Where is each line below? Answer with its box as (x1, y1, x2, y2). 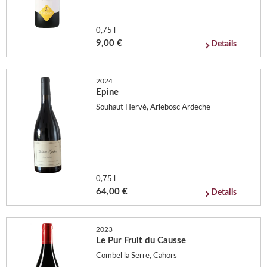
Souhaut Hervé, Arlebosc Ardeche (96, 103, 211, 111)
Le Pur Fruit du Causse (96, 236, 187, 245)
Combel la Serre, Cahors (96, 252, 178, 260)
